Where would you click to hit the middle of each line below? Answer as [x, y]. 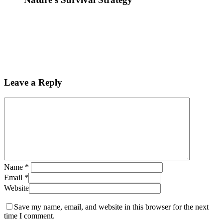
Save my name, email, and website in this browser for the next [111, 207]
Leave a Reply [33, 83]
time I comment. [29, 216]
